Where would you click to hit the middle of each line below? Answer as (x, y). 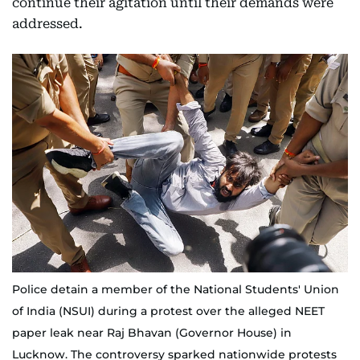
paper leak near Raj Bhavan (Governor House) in (152, 332)
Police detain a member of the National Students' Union (176, 289)
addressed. (47, 24)
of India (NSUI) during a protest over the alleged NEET (168, 311)
